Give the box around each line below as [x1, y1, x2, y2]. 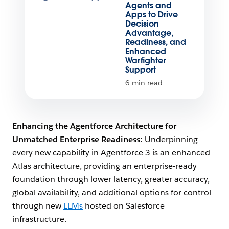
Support [125, 64, 156, 76]
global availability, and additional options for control [12, 187, 211, 198]
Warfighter [125, 55, 166, 66]
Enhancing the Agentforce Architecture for [12, 121, 176, 132]
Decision [125, 18, 159, 30]
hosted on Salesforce [83, 200, 165, 212]
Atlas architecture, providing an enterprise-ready [12, 161, 197, 172]
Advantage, [125, 28, 173, 39]
